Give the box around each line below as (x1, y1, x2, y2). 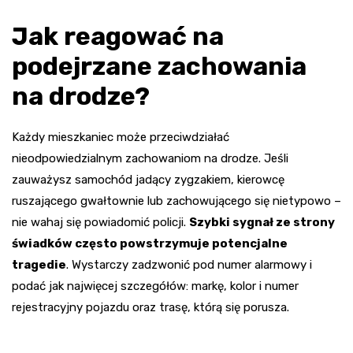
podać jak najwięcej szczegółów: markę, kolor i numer (12, 278, 299, 293)
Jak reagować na (12, 20, 224, 51)
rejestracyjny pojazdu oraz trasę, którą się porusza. (12, 299, 289, 314)
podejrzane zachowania (12, 50, 307, 81)
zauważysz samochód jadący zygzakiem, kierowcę (12, 172, 284, 187)
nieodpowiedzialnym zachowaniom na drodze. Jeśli (12, 150, 288, 165)
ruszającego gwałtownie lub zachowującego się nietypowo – (12, 193, 341, 208)
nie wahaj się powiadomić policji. (12, 214, 189, 229)
